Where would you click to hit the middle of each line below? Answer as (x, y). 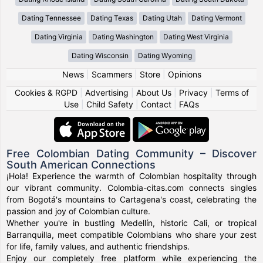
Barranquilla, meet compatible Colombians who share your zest (131, 234)
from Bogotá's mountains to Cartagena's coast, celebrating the (131, 199)
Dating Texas (112, 18)
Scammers (112, 74)
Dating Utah (162, 18)
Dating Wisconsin (100, 55)
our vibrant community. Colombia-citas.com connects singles (131, 187)
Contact (156, 104)
